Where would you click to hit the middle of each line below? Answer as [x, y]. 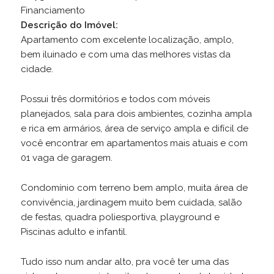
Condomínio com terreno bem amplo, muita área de [134, 188]
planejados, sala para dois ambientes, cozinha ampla [136, 114]
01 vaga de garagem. [66, 158]
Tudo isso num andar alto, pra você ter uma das [124, 262]
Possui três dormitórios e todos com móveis [115, 99]
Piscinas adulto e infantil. [74, 232]
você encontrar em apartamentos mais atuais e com [134, 143]
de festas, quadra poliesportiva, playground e [120, 217]
